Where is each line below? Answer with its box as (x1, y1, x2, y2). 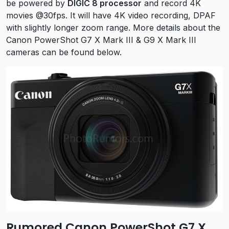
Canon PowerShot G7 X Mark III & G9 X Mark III (6, 34, 196, 45)
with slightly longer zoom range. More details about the (6, 22, 220, 33)
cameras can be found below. (6, 47, 122, 57)
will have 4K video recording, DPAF (78, 10, 216, 20)
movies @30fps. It (6, 10, 78, 20)
